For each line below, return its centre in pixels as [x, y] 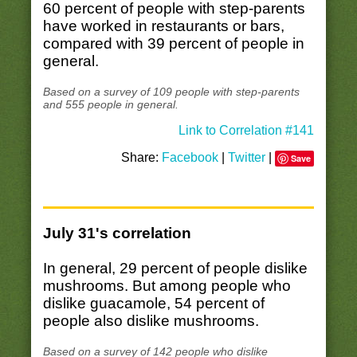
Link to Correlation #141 [247, 131]
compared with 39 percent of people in [173, 43]
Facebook [190, 158]
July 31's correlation [117, 233]
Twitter [247, 158]
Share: [142, 158]
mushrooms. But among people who [167, 286]
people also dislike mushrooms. [151, 321]
